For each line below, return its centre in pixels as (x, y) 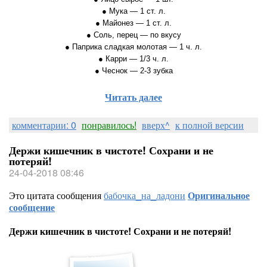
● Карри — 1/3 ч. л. (133, 59)
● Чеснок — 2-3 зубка (133, 71)
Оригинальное (219, 195)
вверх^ (156, 125)
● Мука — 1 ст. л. (133, 11)
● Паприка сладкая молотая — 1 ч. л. (133, 47)
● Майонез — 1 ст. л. (133, 23)
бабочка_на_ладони (145, 195)
